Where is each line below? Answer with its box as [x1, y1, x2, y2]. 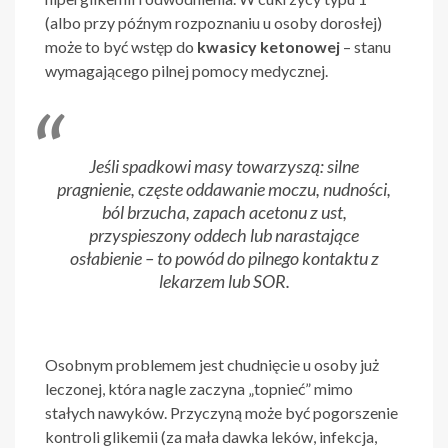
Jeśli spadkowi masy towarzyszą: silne [89, 155, 359, 178]
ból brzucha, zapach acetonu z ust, [101, 201, 347, 224]
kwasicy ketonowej [197, 37, 340, 57]
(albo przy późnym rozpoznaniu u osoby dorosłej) [45, 13, 382, 33]
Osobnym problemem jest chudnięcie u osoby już [45, 355, 379, 375]
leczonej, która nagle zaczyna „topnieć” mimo [45, 379, 353, 399]
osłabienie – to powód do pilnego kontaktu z [69, 247, 379, 270]
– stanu [340, 37, 391, 57]
